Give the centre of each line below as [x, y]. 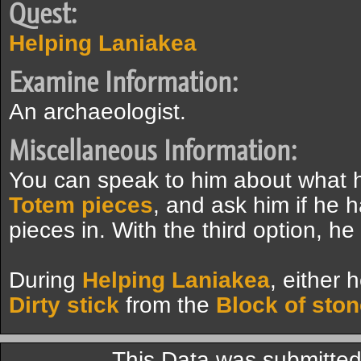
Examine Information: [123, 82]
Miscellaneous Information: [153, 151]
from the [168, 305]
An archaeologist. [98, 112]
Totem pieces [81, 205]
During [46, 280]
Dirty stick [64, 305]
